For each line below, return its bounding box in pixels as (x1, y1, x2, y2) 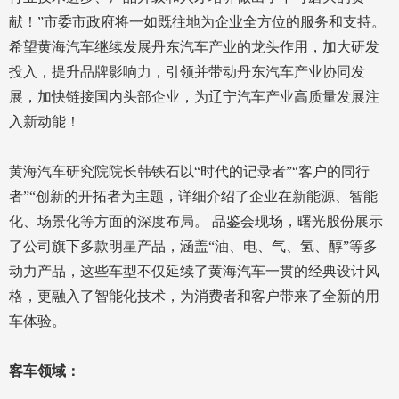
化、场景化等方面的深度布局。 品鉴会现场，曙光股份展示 (9, 214, 383, 230)
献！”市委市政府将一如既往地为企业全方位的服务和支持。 (9, 14, 386, 30)
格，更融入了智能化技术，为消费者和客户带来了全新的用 (9, 289, 379, 305)
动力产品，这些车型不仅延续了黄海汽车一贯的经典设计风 (9, 264, 379, 280)
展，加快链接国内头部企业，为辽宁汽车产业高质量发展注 (9, 89, 379, 105)
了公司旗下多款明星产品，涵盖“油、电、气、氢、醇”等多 (9, 239, 378, 255)
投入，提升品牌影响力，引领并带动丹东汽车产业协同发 (9, 64, 365, 80)
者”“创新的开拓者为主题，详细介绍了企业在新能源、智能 (9, 189, 378, 205)
